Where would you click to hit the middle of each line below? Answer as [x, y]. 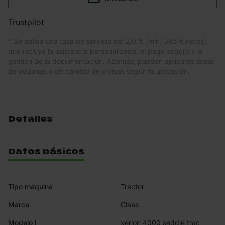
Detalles [30, 119]
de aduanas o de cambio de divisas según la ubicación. [99, 71]
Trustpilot [26, 22]
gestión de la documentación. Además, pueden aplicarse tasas [111, 61]
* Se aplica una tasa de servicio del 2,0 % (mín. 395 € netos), [108, 41]
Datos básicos [46, 152]
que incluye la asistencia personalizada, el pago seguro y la [105, 51]
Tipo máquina [30, 187]
